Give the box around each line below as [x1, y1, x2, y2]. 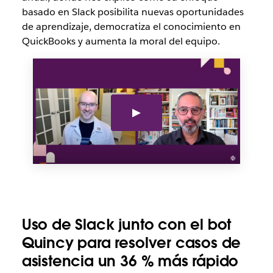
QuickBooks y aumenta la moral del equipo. [21, 35, 220, 48]
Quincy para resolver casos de [21, 233, 241, 252]
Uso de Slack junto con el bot [21, 214, 232, 234]
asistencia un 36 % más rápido [21, 251, 239, 271]
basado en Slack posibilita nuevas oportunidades [21, 5, 244, 19]
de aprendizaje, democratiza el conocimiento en [21, 20, 241, 34]
